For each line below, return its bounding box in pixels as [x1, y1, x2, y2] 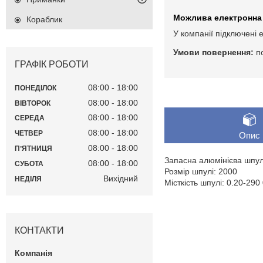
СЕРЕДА [15, 114, 45, 123]
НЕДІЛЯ [15, 174, 42, 183]
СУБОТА [15, 159, 43, 168]
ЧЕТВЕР [15, 129, 43, 138]
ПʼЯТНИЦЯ [15, 144, 52, 153]
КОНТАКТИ [15, 225, 64, 235]
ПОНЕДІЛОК [15, 83, 56, 92]
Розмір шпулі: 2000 [164, 167, 237, 177]
